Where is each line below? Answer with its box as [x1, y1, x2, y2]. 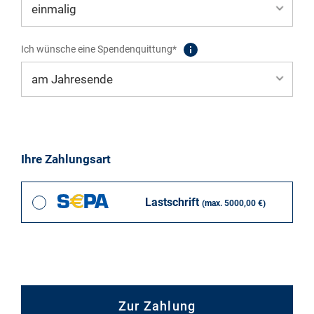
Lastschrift [144, 195, 202, 209]
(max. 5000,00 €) [201, 198, 266, 208]
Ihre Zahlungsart [21, 152, 111, 167]
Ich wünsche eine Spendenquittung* [21, 43, 177, 55]
